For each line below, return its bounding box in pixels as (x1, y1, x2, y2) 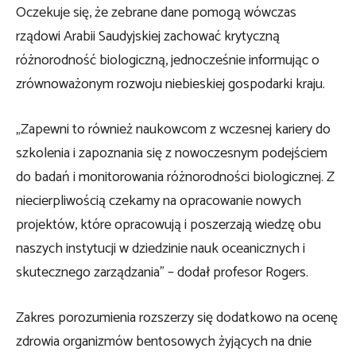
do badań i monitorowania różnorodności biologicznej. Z (16, 164, 335, 189)
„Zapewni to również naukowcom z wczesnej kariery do (16, 117, 331, 141)
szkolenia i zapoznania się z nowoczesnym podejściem (16, 141, 327, 165)
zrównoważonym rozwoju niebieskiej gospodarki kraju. (16, 72, 325, 96)
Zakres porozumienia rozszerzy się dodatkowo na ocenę (16, 305, 338, 330)
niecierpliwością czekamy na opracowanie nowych (16, 188, 301, 213)
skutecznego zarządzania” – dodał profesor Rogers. (16, 260, 308, 284)
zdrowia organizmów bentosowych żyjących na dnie (16, 329, 311, 354)
